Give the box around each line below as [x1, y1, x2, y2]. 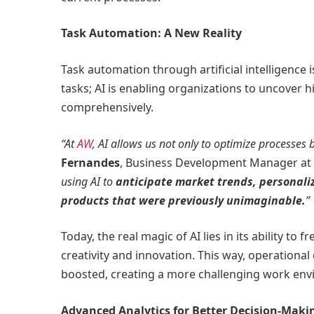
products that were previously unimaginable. [61, 192, 306, 208]
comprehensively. [61, 100, 153, 116]
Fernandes [61, 154, 120, 170]
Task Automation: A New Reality [61, 25, 242, 41]
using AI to [61, 173, 116, 189]
